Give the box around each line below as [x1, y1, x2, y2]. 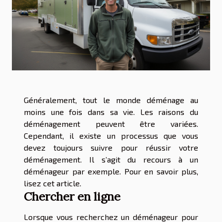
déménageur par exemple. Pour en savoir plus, [24, 166, 198, 176]
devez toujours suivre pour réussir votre [24, 143, 198, 153]
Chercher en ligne [24, 189, 120, 204]
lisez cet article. [24, 178, 81, 188]
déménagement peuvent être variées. [24, 119, 198, 129]
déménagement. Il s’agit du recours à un [24, 155, 198, 165]
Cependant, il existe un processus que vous [24, 131, 198, 141]
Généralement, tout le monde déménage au [24, 95, 198, 105]
